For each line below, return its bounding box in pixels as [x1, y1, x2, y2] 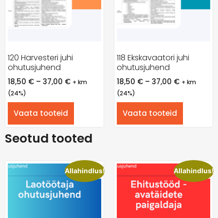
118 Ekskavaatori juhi [117, 52, 189, 63]
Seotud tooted [5, 130, 92, 147]
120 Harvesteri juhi [8, 52, 73, 63]
